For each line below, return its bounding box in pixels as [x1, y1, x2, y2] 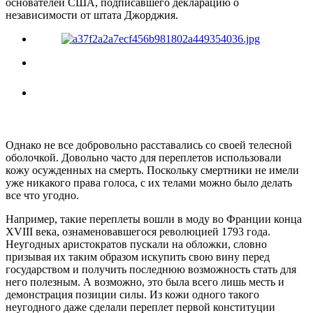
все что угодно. [6, 189, 79, 201]
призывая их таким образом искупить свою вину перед [6, 250, 270, 263]
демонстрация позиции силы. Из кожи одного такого [6, 288, 259, 300]
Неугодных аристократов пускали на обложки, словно [6, 238, 267, 250]
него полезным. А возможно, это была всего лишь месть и [6, 275, 284, 288]
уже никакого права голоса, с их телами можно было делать [6, 176, 292, 189]
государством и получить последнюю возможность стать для [6, 263, 296, 275]
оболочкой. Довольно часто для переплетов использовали [6, 151, 282, 163]
